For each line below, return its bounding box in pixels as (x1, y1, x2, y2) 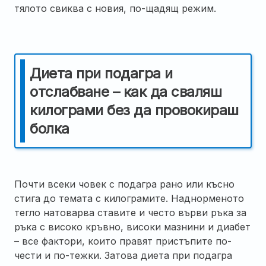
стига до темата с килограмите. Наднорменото (14, 192, 244, 204)
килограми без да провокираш (30, 101, 239, 119)
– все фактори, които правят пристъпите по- (14, 235, 232, 247)
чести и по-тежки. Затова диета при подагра (14, 249, 232, 261)
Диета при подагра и (30, 64, 173, 82)
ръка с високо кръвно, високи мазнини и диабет (14, 220, 251, 233)
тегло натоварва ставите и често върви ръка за (14, 206, 246, 218)
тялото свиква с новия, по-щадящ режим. (14, 2, 216, 14)
